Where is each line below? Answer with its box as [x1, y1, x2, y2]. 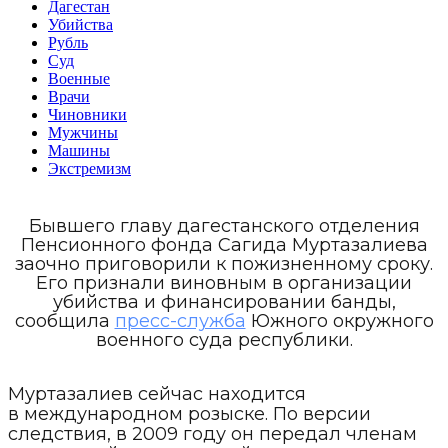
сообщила [14, 309, 115, 332]
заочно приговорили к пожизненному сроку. [15, 252, 433, 275]
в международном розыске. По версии [8, 402, 371, 425]
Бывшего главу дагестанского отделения [28, 214, 420, 237]
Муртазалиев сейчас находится [8, 382, 306, 405]
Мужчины [48, 123, 118, 141]
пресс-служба [114, 309, 246, 332]
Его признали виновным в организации [36, 271, 412, 294]
